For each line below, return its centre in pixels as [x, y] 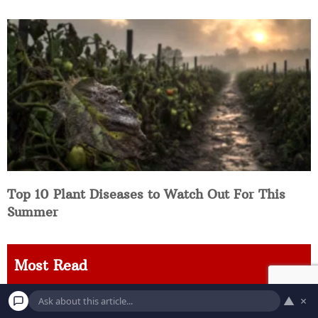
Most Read [51, 265]
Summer [33, 212]
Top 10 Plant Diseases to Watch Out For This [146, 194]
